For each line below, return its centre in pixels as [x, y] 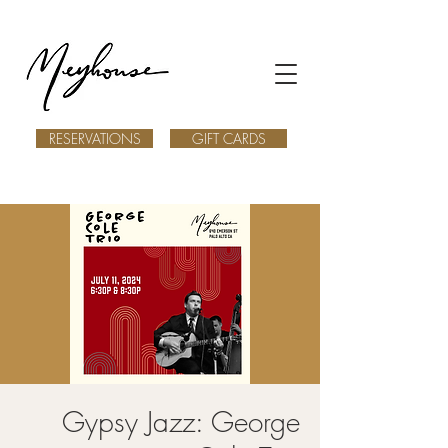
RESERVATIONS [94, 138]
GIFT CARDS [228, 138]
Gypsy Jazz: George [181, 421]
